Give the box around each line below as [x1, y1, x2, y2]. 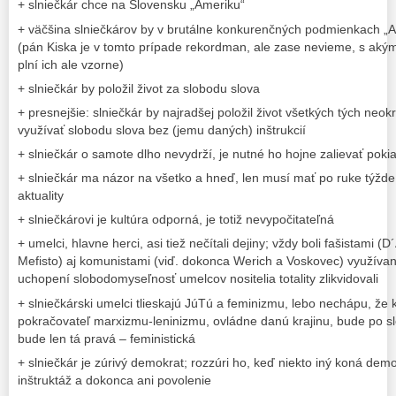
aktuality [18, 188, 64, 203]
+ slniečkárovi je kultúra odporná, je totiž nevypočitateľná [18, 212, 334, 227]
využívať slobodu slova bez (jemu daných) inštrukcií [18, 122, 306, 137]
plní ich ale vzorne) [18, 57, 124, 72]
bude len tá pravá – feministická [18, 331, 195, 346]
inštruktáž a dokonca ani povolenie [18, 372, 211, 387]
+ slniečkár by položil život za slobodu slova [18, 80, 260, 95]
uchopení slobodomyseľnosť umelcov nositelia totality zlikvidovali [18, 271, 378, 286]
